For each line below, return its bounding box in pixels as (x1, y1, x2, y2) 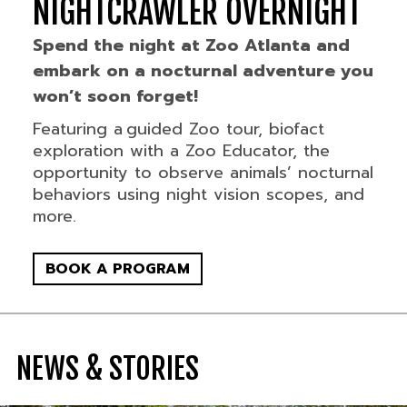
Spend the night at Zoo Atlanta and (32, 33, 350, 59)
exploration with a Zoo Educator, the (32, 138, 330, 164)
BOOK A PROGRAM (45, 258, 190, 281)
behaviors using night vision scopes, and (32, 182, 364, 208)
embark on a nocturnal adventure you (32, 58, 373, 84)
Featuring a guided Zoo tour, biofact (32, 116, 324, 143)
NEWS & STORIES (15, 351, 199, 388)
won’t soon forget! (32, 84, 198, 110)
